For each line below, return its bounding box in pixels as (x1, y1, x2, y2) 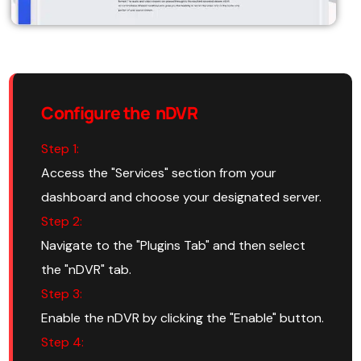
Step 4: (41, 334, 85, 351)
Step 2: (41, 213, 83, 230)
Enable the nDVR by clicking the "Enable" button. (41, 309, 325, 327)
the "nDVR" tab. (41, 261, 132, 279)
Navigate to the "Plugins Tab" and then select (41, 237, 306, 255)
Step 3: (41, 285, 83, 303)
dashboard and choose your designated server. (41, 189, 322, 206)
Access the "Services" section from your (41, 164, 277, 182)
